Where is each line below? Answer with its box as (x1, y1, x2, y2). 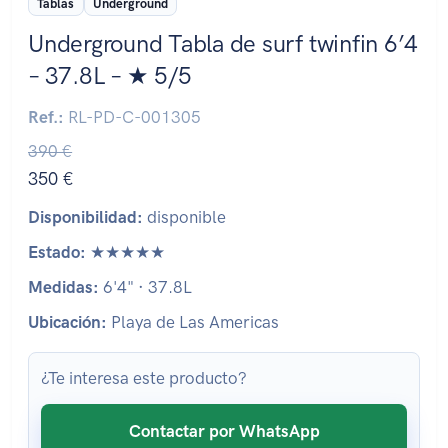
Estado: (28, 242, 86, 263)
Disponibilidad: (28, 207, 143, 228)
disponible (143, 207, 226, 228)
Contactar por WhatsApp (128, 421, 320, 442)
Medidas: (28, 277, 99, 298)
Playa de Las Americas (107, 312, 279, 333)
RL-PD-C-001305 (64, 107, 201, 128)
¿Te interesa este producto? (41, 368, 247, 389)
